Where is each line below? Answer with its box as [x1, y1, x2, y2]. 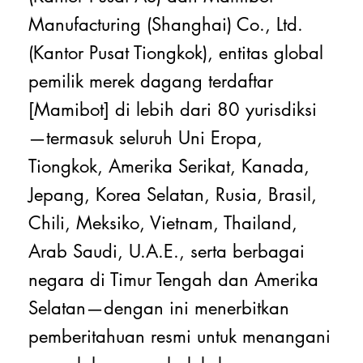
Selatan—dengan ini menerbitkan [28, 296, 290, 319]
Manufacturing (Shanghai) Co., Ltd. [28, 12, 304, 36]
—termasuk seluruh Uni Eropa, [28, 126, 263, 149]
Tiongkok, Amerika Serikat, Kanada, [28, 154, 310, 177]
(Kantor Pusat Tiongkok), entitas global [28, 41, 324, 64]
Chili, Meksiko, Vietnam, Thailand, [28, 211, 298, 234]
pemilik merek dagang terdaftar [28, 69, 274, 92]
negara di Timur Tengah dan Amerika [28, 267, 319, 291]
